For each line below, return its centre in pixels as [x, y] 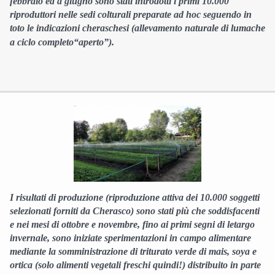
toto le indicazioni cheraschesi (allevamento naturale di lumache [137, 28]
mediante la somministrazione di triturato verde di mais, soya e [133, 251]
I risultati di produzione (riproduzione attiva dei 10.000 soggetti [135, 197]
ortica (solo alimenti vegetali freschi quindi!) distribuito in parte [135, 265]
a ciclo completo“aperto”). [62, 42]
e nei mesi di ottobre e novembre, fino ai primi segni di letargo [132, 224]
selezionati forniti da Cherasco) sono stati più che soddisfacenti [135, 211]
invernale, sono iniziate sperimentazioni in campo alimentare [130, 238]
